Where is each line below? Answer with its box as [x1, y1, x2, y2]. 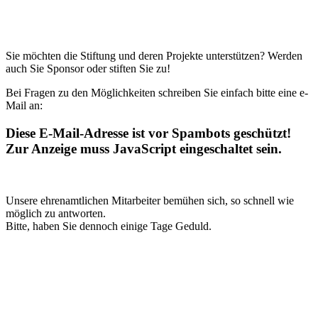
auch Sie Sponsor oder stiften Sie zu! [6, 62, 170, 75]
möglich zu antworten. [6, 207, 106, 219]
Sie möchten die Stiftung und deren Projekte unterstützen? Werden [6, 50, 302, 62]
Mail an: [6, 99, 43, 112]
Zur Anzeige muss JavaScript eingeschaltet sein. [6, 141, 282, 157]
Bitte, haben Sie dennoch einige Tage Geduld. [6, 219, 212, 232]
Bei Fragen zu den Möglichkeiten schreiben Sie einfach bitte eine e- [6, 87, 308, 99]
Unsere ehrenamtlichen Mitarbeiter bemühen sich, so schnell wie [6, 194, 294, 207]
